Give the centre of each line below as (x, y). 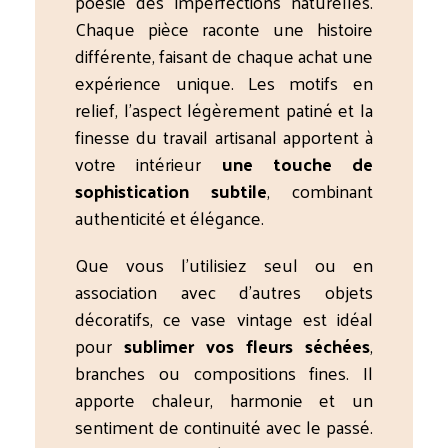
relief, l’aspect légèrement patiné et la (224, 109)
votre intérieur (148, 163)
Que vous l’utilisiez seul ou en (224, 264)
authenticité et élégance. (170, 217)
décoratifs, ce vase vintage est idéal (224, 318)
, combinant (320, 190)
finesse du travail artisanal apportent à (224, 136)
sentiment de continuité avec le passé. (224, 426)
